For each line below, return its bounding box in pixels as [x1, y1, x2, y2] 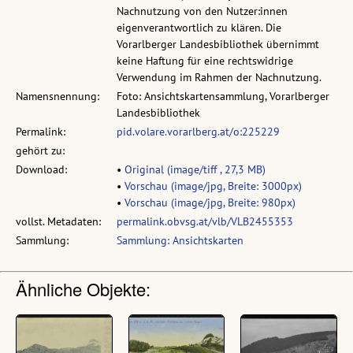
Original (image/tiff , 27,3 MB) [124, 162, 266, 177]
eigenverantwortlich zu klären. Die [117, 20, 281, 35]
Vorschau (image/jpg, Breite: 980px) [124, 195, 295, 210]
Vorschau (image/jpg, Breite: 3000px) [124, 179, 302, 194]
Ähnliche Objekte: [16, 277, 150, 302]
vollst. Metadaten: [16, 214, 101, 229]
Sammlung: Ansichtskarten [117, 233, 243, 248]
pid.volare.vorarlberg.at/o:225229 [117, 124, 280, 139]
